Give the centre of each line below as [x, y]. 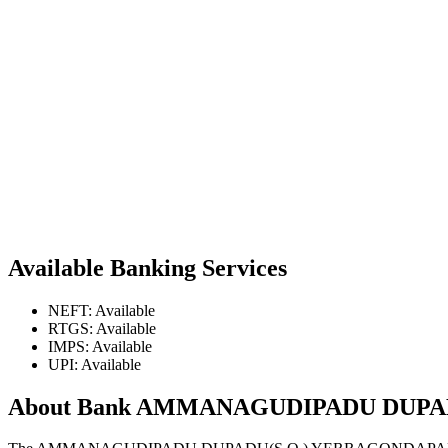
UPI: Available [94, 364]
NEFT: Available [101, 310]
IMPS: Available [100, 346]
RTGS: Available [102, 328]
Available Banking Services [147, 267]
